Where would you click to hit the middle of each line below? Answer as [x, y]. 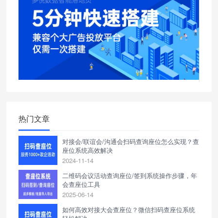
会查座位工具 [82, 184]
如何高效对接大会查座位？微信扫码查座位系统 [129, 209]
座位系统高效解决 [88, 150]
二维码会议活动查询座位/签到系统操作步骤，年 [130, 175]
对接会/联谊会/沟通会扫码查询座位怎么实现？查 [131, 141]
